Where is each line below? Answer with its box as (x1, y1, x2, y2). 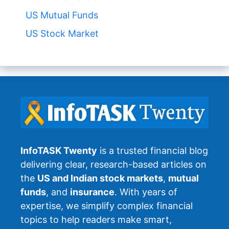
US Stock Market (26, 28, 99, 39)
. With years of (114, 186, 177, 197)
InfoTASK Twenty (20, 145, 97, 156)
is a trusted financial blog (97, 145, 208, 156)
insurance (70, 186, 114, 197)
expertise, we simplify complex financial (20, 200, 193, 211)
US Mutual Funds (26, 10, 98, 21)
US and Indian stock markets (37, 172, 163, 184)
